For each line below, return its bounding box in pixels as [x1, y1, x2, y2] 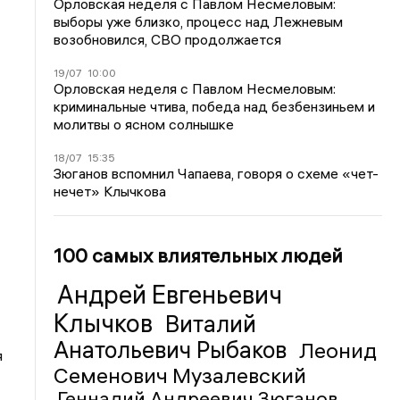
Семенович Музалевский [54, 361, 307, 388]
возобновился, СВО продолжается [54, 29, 282, 48]
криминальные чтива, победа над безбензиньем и [54, 96, 376, 115]
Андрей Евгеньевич [57, 279, 283, 310]
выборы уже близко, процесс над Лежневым [54, 12, 344, 30]
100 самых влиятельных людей [54, 242, 344, 268]
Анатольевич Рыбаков [54, 335, 293, 364]
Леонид [299, 336, 378, 363]
